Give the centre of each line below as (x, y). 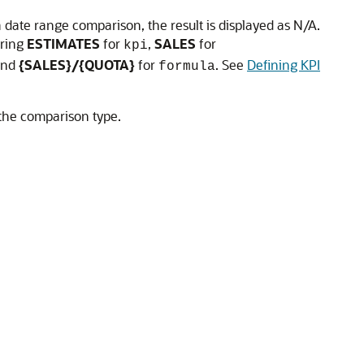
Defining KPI (284, 65)
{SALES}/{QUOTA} (77, 65)
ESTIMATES (63, 43)
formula (187, 67)
